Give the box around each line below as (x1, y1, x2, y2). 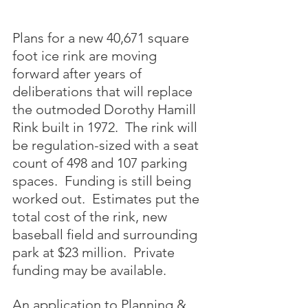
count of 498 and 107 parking (12, 155, 190, 171)
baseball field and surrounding (12, 226, 201, 243)
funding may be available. (12, 262, 166, 278)
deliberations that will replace (12, 83, 196, 100)
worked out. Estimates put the (12, 190, 203, 207)
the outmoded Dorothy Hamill (12, 101, 199, 118)
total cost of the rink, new (12, 208, 170, 225)
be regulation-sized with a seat (12, 137, 202, 153)
